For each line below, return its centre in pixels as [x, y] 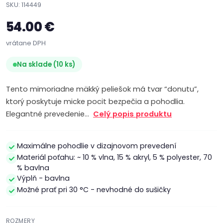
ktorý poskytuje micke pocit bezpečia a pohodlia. [95, 102]
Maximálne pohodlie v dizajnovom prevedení [97, 146]
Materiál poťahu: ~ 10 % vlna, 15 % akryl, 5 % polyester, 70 [114, 157]
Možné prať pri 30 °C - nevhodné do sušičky [94, 190]
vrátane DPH [26, 43]
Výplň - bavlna [43, 178]
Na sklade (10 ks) [46, 64]
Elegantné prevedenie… [50, 114]
